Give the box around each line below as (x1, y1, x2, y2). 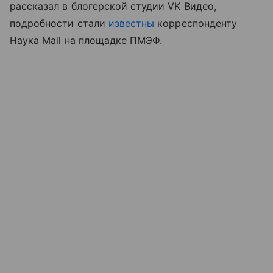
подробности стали (10, 17, 108, 30)
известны (108, 17, 155, 30)
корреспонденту (154, 17, 237, 30)
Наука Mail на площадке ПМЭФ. (10, 34, 163, 47)
